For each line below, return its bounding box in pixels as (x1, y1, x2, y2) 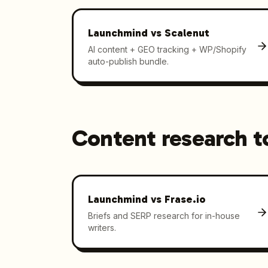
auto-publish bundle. (87, 56, 169, 66)
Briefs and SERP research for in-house (87, 210, 240, 221)
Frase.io (164, 192, 206, 206)
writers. (87, 222, 116, 233)
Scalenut (164, 26, 209, 39)
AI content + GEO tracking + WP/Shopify (87, 44, 246, 54)
